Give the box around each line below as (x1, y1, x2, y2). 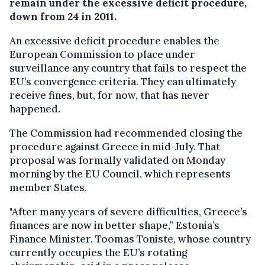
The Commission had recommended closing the (9, 126, 243, 140)
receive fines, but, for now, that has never (9, 88, 209, 102)
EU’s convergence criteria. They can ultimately (9, 75, 236, 88)
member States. (9, 180, 87, 194)
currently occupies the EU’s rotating (9, 245, 187, 259)
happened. (9, 102, 60, 115)
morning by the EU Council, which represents (9, 167, 231, 180)
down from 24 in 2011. (9, 9, 117, 23)
